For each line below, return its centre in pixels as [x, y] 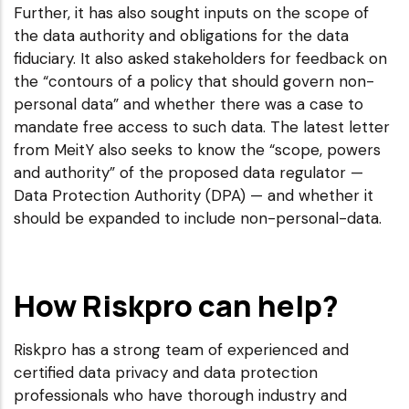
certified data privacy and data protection [166, 372]
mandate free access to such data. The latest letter [202, 126]
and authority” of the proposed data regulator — [189, 172]
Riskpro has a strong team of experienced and [181, 349]
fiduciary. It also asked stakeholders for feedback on [200, 58]
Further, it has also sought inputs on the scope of [191, 12]
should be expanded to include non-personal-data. [198, 218]
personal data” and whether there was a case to [189, 104]
